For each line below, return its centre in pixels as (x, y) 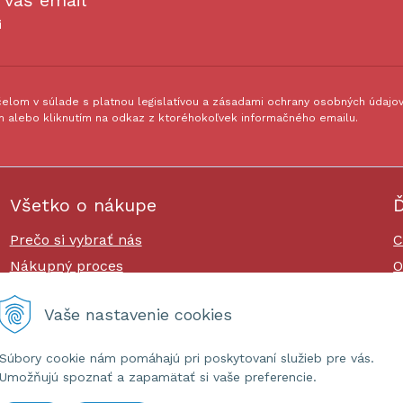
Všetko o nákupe (83, 205)
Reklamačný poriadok (84, 318)
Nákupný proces (66, 266)
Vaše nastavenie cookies (138, 314)
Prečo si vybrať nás (76, 240)
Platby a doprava (67, 292)
